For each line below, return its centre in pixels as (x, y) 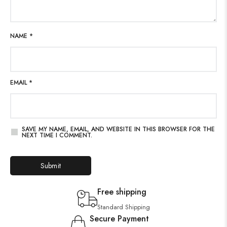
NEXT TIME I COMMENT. (57, 135)
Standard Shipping (124, 207)
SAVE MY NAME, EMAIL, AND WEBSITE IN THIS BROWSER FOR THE (118, 129)
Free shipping (122, 192)
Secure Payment (119, 218)
